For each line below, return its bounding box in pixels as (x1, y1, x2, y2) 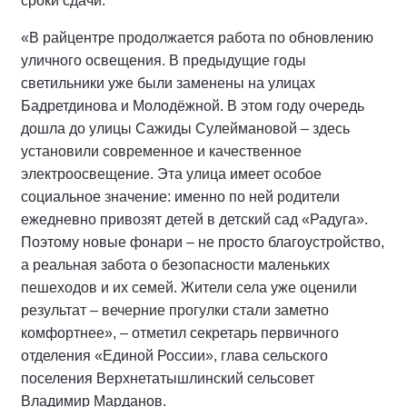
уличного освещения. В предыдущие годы (21, 53, 306, 69)
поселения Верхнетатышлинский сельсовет (21, 371, 314, 387)
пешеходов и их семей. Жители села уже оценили (21, 280, 357, 296)
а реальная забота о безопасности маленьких (21, 257, 330, 273)
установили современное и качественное (21, 144, 302, 160)
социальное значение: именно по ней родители (21, 189, 340, 205)
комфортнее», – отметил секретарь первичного (21, 325, 339, 342)
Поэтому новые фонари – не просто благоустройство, (21, 234, 384, 251)
